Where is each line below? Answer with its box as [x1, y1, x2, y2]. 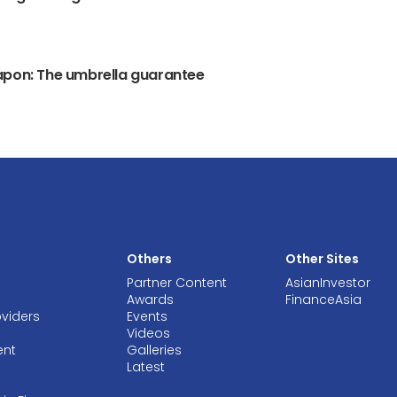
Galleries [126, 341, 182, 360]
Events [126, 307, 167, 326]
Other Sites [284, 250, 359, 269]
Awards [126, 291, 174, 309]
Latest [126, 358, 165, 377]
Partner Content [126, 274, 227, 292]
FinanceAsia [284, 291, 362, 309]
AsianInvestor [284, 274, 370, 292]
